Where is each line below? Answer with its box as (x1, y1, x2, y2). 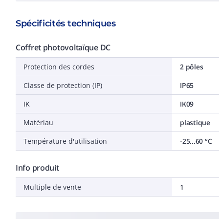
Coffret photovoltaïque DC (16, 42, 110, 53)
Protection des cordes (23, 62, 94, 71)
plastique (180, 118, 210, 127)
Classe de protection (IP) (23, 81, 102, 90)
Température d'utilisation (23, 136, 107, 146)
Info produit (16, 162, 59, 173)
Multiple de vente (23, 182, 81, 192)
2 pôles (180, 62, 203, 71)
